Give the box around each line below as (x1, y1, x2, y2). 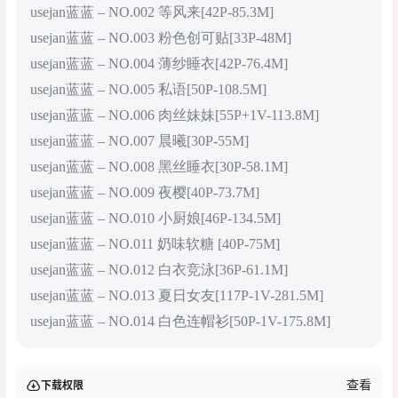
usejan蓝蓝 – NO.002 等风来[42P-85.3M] (30, 4, 274, 20)
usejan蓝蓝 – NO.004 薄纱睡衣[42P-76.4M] (30, 55, 288, 71)
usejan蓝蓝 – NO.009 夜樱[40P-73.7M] (30, 184, 259, 200)
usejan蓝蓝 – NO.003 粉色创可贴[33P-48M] (30, 29, 291, 45)
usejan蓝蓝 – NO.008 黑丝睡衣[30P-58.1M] (30, 158, 288, 174)
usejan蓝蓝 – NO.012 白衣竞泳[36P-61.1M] (30, 261, 288, 277)
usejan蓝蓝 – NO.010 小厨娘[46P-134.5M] (30, 210, 281, 226)
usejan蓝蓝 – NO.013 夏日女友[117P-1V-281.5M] (30, 287, 323, 303)
